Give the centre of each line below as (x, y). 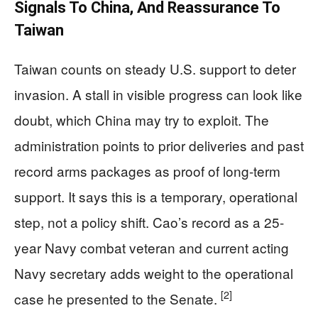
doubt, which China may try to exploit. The (142, 119)
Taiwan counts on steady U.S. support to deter (155, 68)
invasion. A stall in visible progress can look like (158, 94)
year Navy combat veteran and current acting (152, 247)
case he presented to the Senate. (117, 298)
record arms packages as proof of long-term (147, 170)
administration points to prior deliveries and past (159, 145)
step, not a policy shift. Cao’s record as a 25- (149, 221)
